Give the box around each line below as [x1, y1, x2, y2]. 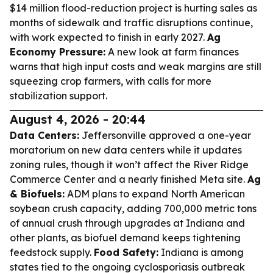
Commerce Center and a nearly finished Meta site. [10, 173, 247, 185]
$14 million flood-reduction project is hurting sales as [10, 2, 257, 14]
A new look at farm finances [105, 46, 239, 58]
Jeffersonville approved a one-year [79, 129, 251, 141]
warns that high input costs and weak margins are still [10, 60, 261, 73]
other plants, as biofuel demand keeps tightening [10, 232, 241, 244]
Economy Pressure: [10, 46, 105, 58]
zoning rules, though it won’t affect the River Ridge [10, 158, 249, 171]
